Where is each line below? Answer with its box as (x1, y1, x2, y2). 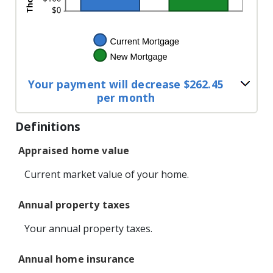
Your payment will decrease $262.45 (28, 76, 224, 91)
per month (96, 90, 155, 105)
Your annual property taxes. (24, 221, 152, 235)
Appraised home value (18, 143, 130, 157)
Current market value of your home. (24, 167, 189, 181)
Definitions (15, 118, 81, 135)
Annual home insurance (18, 252, 135, 266)
